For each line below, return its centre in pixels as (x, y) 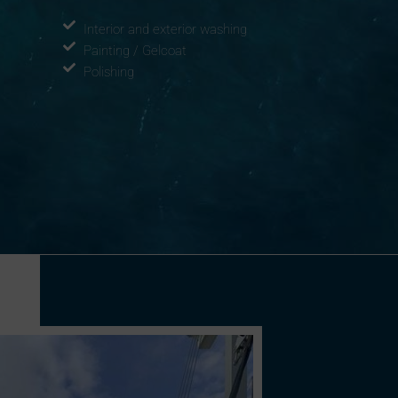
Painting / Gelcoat (135, 51)
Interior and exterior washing (165, 29)
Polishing (108, 72)
